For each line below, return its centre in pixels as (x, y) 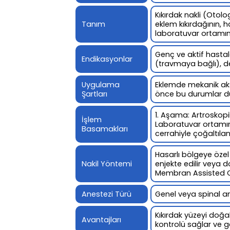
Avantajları (101, 219)
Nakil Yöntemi (107, 164)
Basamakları (105, 129)
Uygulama (101, 84)
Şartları (94, 94)
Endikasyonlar (107, 59)
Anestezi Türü (107, 194)
